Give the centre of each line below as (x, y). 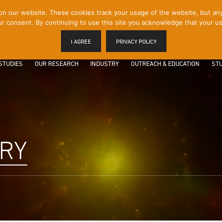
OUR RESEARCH (56, 63)
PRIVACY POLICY (136, 41)
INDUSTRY (105, 63)
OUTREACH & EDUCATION (165, 63)
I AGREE (81, 41)
